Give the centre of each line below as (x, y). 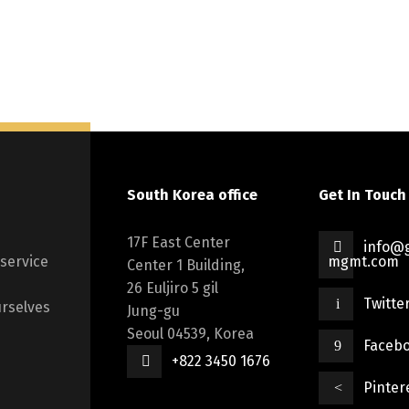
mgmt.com (363, 262)
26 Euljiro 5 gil (173, 288)
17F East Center (178, 243)
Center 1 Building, (186, 266)
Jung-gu (153, 311)
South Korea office (192, 195)
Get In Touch (362, 195)
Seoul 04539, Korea (190, 334)
